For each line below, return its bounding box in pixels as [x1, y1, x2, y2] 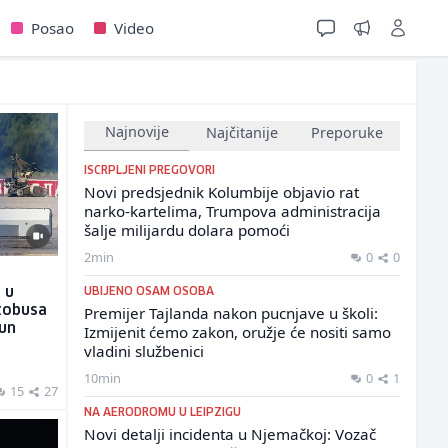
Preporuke [311, 122, 384, 142]
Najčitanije [206, 122, 279, 142]
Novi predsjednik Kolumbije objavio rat [84, 182, 360, 202]
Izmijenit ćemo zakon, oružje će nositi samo [84, 322, 392, 342]
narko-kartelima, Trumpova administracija [84, 201, 382, 221]
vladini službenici [84, 341, 205, 361]
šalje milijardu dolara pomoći [84, 220, 291, 240]
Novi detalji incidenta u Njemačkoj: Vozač [84, 424, 377, 444]
